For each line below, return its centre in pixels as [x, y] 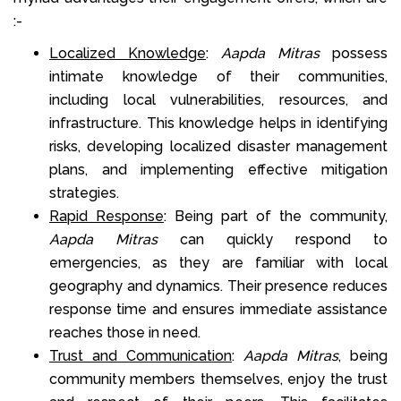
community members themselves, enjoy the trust [218, 379]
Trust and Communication [141, 355]
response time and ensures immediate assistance [218, 309]
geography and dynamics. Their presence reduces [218, 286]
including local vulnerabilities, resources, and [218, 99]
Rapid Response [107, 216]
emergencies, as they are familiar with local [218, 262]
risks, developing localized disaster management [218, 146]
